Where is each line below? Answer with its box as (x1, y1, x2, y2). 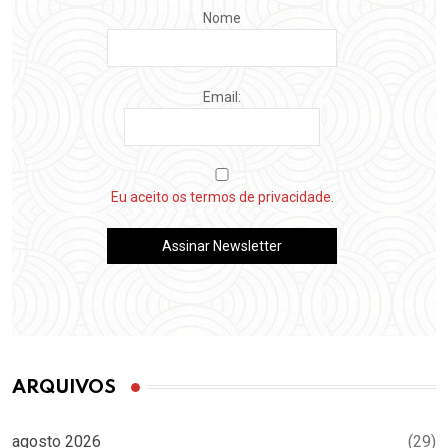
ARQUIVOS (12, 377, 116, 397)
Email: (203, 88, 241, 105)
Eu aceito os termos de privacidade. (110, 188, 334, 205)
